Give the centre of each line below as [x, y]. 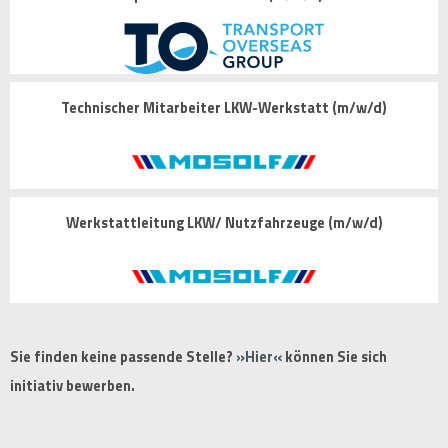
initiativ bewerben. [72, 385]
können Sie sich [334, 356]
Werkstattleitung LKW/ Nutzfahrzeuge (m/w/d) [224, 222]
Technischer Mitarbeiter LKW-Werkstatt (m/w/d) [224, 108]
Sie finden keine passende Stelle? [123, 356]
